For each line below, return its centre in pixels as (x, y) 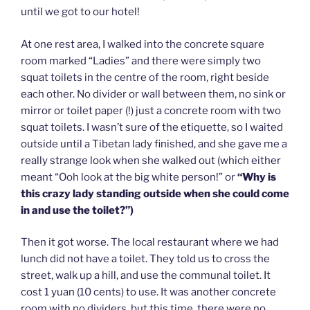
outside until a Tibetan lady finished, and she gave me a (154, 144)
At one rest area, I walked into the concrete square (143, 44)
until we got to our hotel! (80, 12)
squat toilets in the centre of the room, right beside (145, 77)
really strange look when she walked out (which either (151, 160)
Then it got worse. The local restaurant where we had (150, 243)
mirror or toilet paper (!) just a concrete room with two (151, 110)
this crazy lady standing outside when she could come (155, 193)
